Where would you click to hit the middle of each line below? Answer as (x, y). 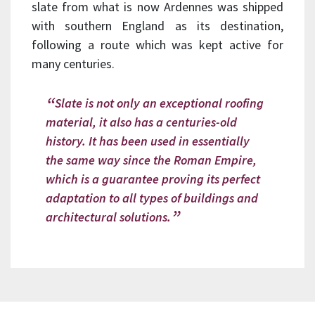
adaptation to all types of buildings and (152, 198)
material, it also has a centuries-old (141, 122)
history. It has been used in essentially (148, 141)
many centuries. (73, 64)
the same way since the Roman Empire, (151, 160)
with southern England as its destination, (157, 26)
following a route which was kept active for (157, 45)
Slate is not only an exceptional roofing (159, 103)
